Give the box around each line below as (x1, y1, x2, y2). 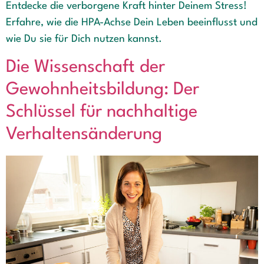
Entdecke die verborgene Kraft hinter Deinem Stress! (6, 1, 247, 12)
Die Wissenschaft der (6, 58, 165, 76)
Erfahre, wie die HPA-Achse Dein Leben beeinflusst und (6, 18, 258, 28)
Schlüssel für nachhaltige (6, 103, 197, 121)
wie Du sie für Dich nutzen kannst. (6, 34, 162, 45)
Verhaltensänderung (6, 126, 162, 143)
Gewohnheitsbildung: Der (6, 81, 199, 98)
